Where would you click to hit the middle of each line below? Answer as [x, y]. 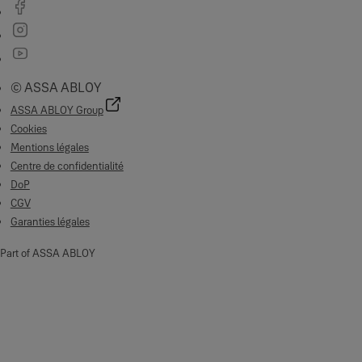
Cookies [28, 128]
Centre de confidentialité [67, 166]
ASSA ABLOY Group [57, 110]
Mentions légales [49, 147]
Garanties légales [50, 221]
